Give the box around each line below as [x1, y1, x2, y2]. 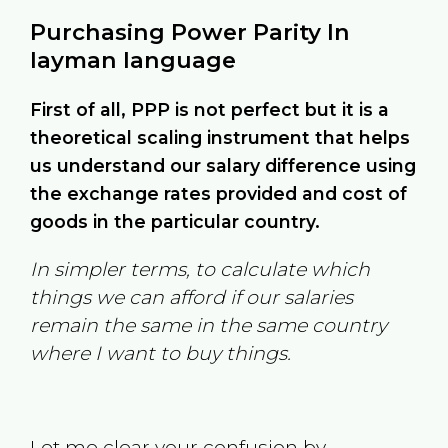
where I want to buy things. [29, 341, 291, 366]
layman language [29, 45, 236, 74]
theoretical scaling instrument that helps [29, 126, 410, 148]
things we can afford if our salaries [29, 285, 353, 310]
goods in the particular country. [29, 210, 320, 232]
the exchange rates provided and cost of [29, 182, 407, 204]
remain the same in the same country [29, 313, 387, 338]
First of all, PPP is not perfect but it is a [29, 98, 389, 120]
